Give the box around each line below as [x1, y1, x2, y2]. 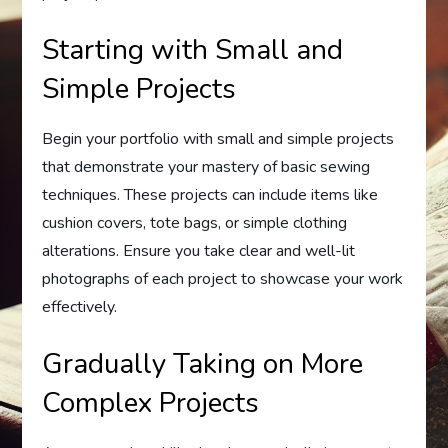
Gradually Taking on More [42, 345, 364, 383]
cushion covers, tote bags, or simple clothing [42, 212, 348, 234]
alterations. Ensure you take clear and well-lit [42, 240, 356, 262]
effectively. [42, 296, 118, 318]
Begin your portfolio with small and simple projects [42, 128, 395, 150]
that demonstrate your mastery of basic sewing [42, 156, 371, 178]
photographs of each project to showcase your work [42, 268, 404, 290]
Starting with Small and [42, 31, 344, 69]
